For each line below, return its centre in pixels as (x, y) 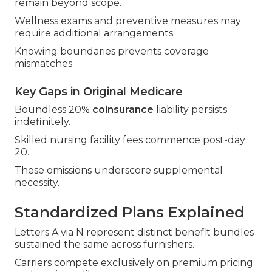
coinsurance (123, 110)
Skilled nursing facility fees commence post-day (130, 140)
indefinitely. (42, 122)
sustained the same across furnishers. (104, 245)
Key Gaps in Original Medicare (99, 92)
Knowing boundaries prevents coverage (112, 52)
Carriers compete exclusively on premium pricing (134, 263)
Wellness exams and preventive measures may (128, 21)
